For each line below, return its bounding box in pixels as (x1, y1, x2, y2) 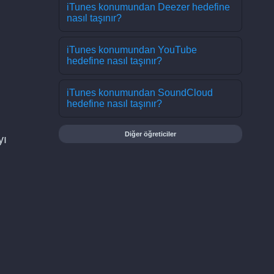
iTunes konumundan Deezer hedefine (67, 2, 230, 12)
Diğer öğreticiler (125, 130, 176, 138)
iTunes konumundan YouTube (67, 45, 197, 55)
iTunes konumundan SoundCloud (67, 87, 213, 98)
